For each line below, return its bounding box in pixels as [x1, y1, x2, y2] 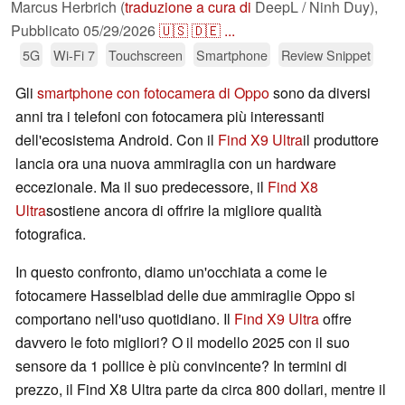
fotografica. [15, 223, 86, 245]
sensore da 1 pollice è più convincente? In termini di [15, 355, 347, 377]
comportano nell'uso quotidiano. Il [15, 308, 234, 330]
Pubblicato [11, 20, 83, 42]
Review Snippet [281, 45, 371, 65]
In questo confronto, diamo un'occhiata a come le [15, 261, 327, 283]
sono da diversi [269, 82, 371, 104]
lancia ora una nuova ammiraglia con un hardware [15, 153, 336, 174]
